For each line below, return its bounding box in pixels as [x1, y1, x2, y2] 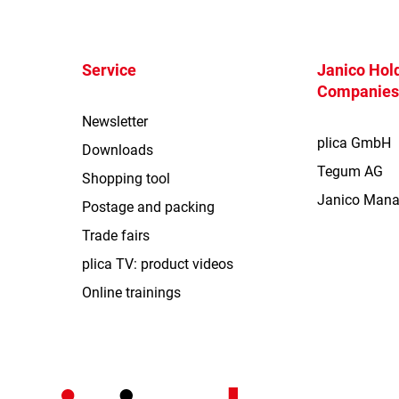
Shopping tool [81, 170, 170, 188]
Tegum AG [317, 163, 384, 181]
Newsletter [81, 113, 148, 131]
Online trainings [81, 284, 181, 302]
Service [81, 61, 136, 80]
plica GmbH [317, 134, 392, 152]
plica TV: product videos [81, 256, 233, 273]
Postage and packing [81, 199, 215, 216]
